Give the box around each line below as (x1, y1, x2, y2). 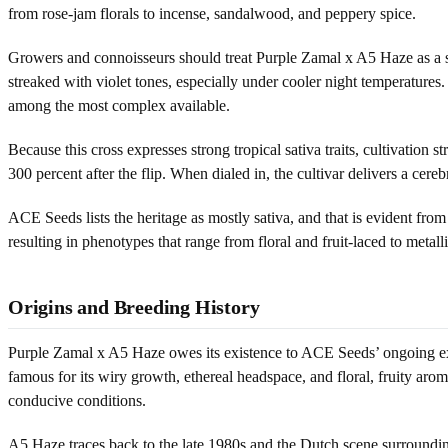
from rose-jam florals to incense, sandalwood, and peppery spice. (8, 4, 416, 22)
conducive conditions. (8, 391, 146, 409)
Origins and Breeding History (8, 295, 260, 318)
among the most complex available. (8, 96, 230, 114)
